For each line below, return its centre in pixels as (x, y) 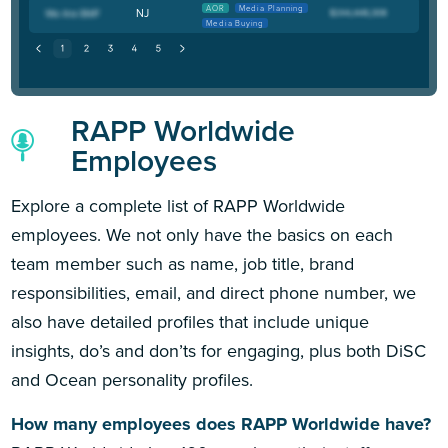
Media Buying (235, 23)
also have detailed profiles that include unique (190, 321)
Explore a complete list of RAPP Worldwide (178, 205)
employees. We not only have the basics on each (202, 234)
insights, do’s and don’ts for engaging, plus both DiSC (219, 350)
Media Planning (271, 8)
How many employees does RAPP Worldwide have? (221, 424)
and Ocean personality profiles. (132, 379)
